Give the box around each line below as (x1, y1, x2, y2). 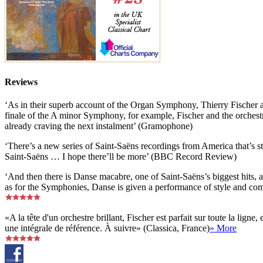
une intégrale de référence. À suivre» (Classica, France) (5, 223, 210, 234)
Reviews (5, 77, 38, 87)
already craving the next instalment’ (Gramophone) (5, 121, 193, 131)
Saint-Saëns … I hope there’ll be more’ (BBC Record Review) (5, 151, 237, 162)
